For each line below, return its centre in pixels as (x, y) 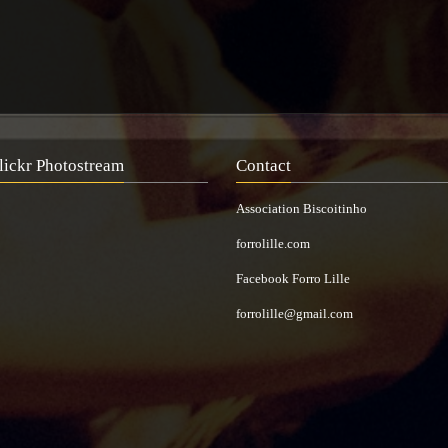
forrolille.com (272, 243)
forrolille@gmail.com (294, 313)
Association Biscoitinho (301, 208)
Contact (263, 165)
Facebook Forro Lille (292, 278)
